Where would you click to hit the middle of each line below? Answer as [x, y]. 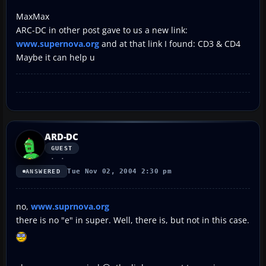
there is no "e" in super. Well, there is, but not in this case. [133, 220]
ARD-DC [62, 136]
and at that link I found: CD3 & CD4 [170, 43]
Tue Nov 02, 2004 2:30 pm [120, 171]
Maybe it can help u [56, 57]
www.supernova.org [58, 43]
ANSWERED [43, 171]
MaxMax [33, 16]
